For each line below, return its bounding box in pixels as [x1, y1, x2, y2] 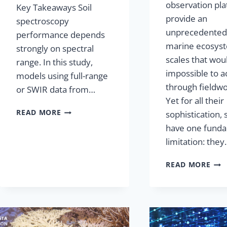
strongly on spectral [16, 43, 94, 55]
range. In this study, [16, 56, 93, 68]
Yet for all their [166, 95, 224, 107]
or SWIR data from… [16, 84, 96, 96]
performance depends [16, 29, 105, 41]
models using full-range [16, 70, 108, 82]
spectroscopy [16, 15, 69, 27]
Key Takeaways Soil [16, 2, 92, 14]
